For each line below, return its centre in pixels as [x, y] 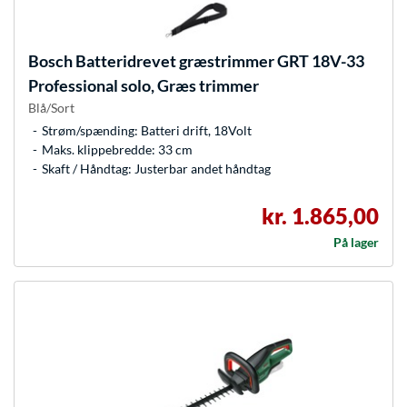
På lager [356, 243]
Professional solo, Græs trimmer [144, 86]
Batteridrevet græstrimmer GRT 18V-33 [218, 61]
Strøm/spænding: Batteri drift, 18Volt [147, 131]
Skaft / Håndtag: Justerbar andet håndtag [156, 169]
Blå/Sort [51, 108]
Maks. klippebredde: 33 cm [117, 150]
